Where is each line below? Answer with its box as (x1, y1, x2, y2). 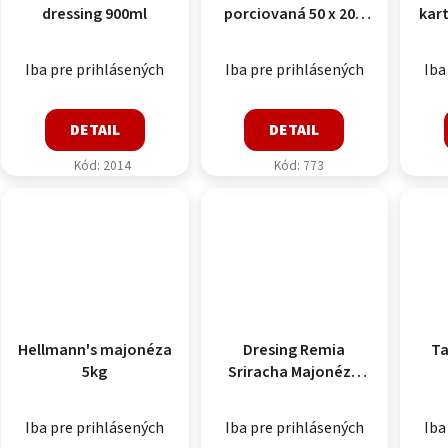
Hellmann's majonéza (17, 339, 172, 362)
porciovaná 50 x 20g (224, 2, 365, 25)
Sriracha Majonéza (228, 361, 361, 384)
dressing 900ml (42, 2, 148, 25)
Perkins (268, 24, 321, 47)
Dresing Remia (243, 339, 346, 362)
